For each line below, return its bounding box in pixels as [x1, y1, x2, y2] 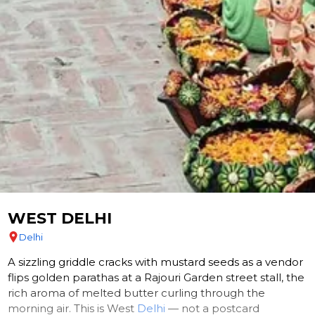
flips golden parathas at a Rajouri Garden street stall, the [8, 271, 305, 285]
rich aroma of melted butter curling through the [8, 286, 266, 300]
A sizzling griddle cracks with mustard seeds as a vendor [8, 255, 304, 269]
